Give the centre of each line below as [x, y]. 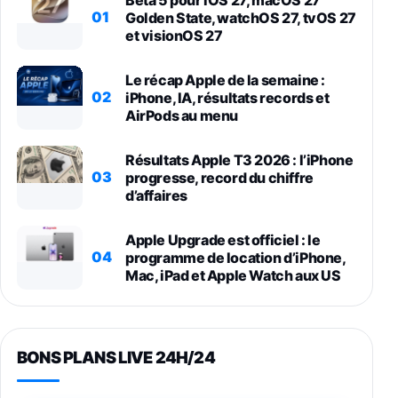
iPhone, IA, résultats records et [227, 97]
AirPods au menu [182, 115]
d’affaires [156, 195]
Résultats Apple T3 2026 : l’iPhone [239, 159]
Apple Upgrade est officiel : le [223, 239]
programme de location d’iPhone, [235, 257]
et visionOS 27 [174, 35]
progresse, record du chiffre [219, 177]
